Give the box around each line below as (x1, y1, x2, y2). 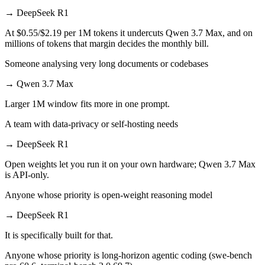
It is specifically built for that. (5, 230, 113, 240)
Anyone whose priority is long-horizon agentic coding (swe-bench (5, 250, 252, 260)
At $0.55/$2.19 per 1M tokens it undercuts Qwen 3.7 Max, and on (5, 27, 253, 38)
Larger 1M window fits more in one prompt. (5, 98, 170, 109)
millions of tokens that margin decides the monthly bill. (5, 38, 209, 49)
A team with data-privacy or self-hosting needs (5, 118, 178, 129)
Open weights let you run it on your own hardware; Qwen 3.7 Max (5, 159, 256, 169)
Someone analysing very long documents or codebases (5, 58, 208, 69)
